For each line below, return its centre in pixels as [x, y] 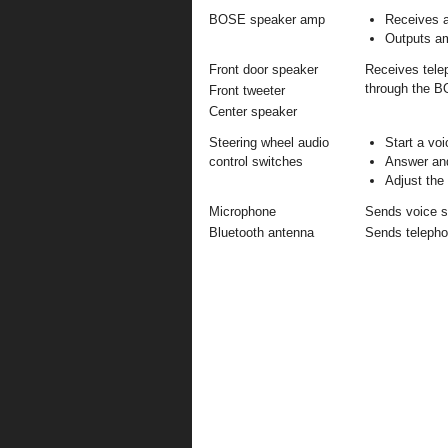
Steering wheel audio [269, 142]
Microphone [242, 211]
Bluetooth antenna [261, 232]
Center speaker [253, 111]
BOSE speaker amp [267, 19]
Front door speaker [263, 69]
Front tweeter [247, 90]
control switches [256, 161]
